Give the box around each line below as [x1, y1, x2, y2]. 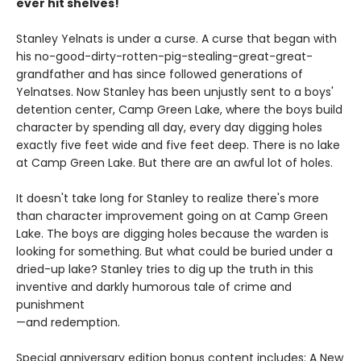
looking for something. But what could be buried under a [16, 243, 333, 259]
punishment [16, 296, 85, 313]
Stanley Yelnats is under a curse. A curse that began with [16, 30, 337, 47]
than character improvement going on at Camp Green [16, 207, 328, 224]
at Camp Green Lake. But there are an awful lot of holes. [16, 154, 333, 171]
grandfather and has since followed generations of [16, 65, 303, 82]
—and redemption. [16, 313, 120, 330]
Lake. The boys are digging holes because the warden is [16, 225, 329, 242]
